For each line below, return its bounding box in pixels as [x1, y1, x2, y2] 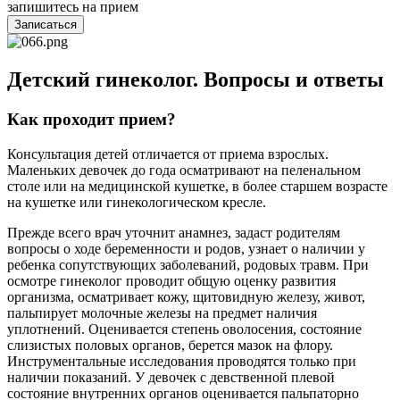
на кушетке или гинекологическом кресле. [7, 194, 266, 210]
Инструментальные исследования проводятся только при [7, 353, 356, 369]
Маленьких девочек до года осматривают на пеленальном [7, 162, 361, 178]
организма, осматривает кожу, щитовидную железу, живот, [7, 288, 365, 304]
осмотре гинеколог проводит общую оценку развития [7, 272, 336, 288]
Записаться [14, 18, 77, 32]
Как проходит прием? [7, 110, 176, 129]
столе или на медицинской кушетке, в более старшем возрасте [7, 178, 387, 194]
